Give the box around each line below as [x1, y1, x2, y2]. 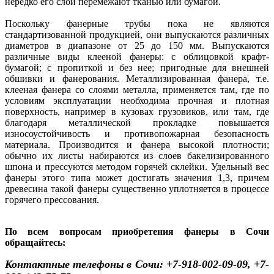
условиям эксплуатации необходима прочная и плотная [5, 95, 269, 106]
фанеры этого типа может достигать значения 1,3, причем [5, 172, 269, 183]
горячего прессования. [5, 194, 99, 206]
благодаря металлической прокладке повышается [5, 117, 269, 128]
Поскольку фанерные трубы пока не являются [5, 18, 269, 29]
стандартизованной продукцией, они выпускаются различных [5, 29, 269, 40]
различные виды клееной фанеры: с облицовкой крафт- [5, 51, 269, 62]
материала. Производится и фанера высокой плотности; [5, 139, 269, 150]
